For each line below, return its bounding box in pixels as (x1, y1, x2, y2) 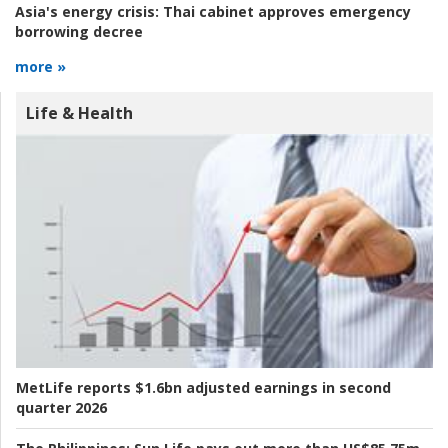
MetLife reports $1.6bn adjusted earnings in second (16, 378, 391, 398)
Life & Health (26, 101, 133, 124)
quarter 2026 (16, 398, 107, 418)
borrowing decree (15, 21, 143, 41)
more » (15, 56, 66, 76)
